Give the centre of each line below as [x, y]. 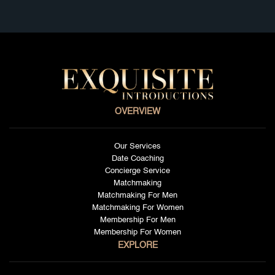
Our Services [137, 146]
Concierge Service [137, 171]
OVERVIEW [137, 111]
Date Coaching [137, 158]
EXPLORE [137, 245]
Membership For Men [137, 220]
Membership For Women [137, 232]
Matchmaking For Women [137, 207]
